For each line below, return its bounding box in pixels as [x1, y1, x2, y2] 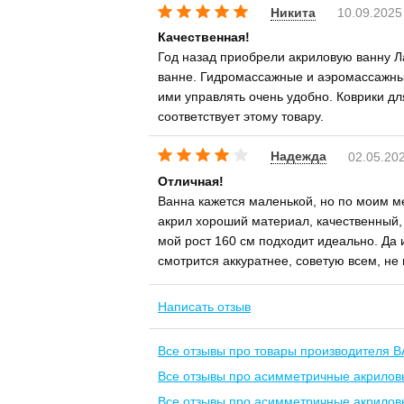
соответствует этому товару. [158, 109, 324, 124]
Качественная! [158, 30, 250, 45]
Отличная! [158, 173, 224, 188]
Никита [271, 5, 316, 20]
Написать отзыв [158, 298, 251, 314]
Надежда [271, 149, 326, 164]
